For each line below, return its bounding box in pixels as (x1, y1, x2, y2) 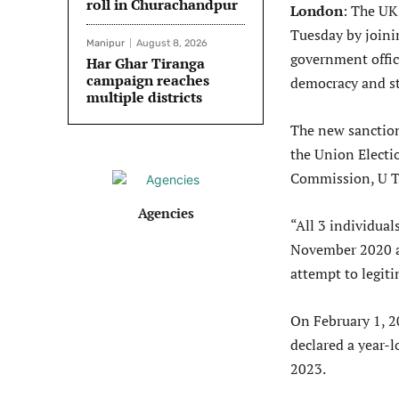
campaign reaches (86, 70, 209, 91)
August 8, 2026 (136, 37, 208, 50)
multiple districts (86, 87, 202, 108)
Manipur (86, 37, 125, 50)
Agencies (137, 204, 194, 223)
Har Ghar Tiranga (86, 53, 205, 74)
